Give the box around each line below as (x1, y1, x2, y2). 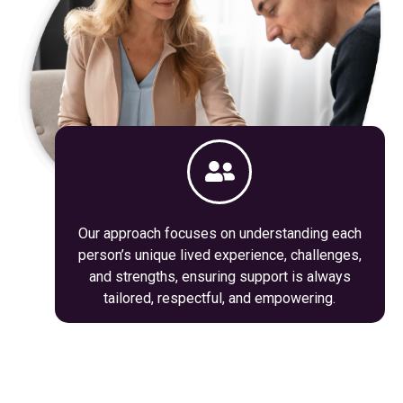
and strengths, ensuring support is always (88, 267, 351, 285)
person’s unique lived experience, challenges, (77, 246, 362, 264)
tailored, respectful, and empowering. (103, 289, 336, 307)
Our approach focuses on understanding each (77, 224, 362, 242)
